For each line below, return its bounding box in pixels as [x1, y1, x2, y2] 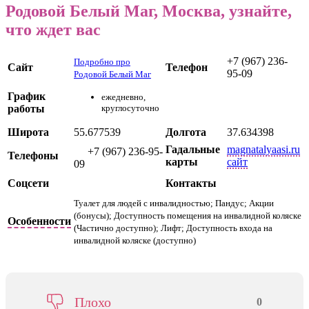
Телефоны [8, 149, 59, 161]
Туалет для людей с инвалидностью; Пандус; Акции [74, 197, 274, 208]
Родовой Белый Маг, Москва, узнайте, [6, 2, 292, 21]
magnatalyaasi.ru [227, 143, 300, 155]
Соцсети [8, 177, 49, 189]
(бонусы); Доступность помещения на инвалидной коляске [74, 210, 301, 221]
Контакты [166, 177, 217, 189]
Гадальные [166, 143, 220, 155]
